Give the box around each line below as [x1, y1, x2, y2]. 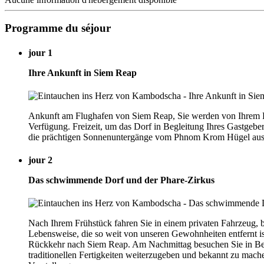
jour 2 [28, 155, 52, 166]
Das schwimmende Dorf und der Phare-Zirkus [28, 175, 214, 186]
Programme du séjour [5, 22, 111, 35]
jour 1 [28, 47, 52, 58]
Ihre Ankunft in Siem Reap [28, 67, 137, 78]
